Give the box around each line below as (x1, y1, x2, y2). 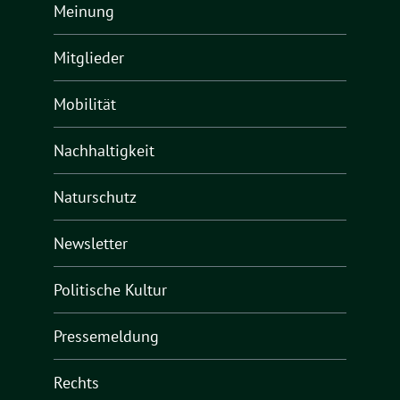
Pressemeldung (54, 325, 159, 346)
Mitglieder (54, 46, 124, 68)
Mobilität (54, 93, 116, 114)
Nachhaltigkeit (54, 139, 154, 161)
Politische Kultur (54, 279, 167, 300)
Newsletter (54, 232, 128, 254)
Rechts (54, 371, 99, 393)
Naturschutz (54, 186, 137, 207)
